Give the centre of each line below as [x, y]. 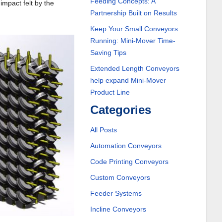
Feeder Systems [116, 193]
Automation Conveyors [126, 146]
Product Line [110, 92]
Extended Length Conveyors [135, 68]
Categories [120, 110]
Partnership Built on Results [133, 13]
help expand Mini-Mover [128, 80]
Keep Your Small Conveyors [134, 29]
